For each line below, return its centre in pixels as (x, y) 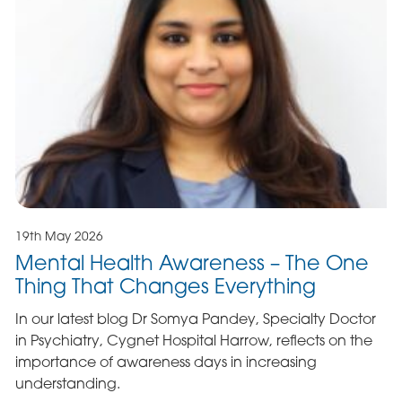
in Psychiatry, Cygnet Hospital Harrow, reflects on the (193, 341)
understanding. (67, 384)
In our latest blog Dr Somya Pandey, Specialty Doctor (195, 319)
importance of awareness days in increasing (166, 362)
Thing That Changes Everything (165, 286)
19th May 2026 (59, 236)
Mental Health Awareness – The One (192, 263)
